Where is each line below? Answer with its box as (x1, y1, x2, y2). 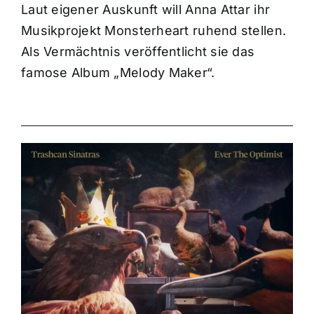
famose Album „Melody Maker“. (20, 65, 215, 81)
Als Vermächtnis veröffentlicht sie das (20, 44, 255, 60)
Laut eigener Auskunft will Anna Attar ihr (20, 2, 271, 18)
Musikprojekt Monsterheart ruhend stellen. (20, 23, 287, 39)
